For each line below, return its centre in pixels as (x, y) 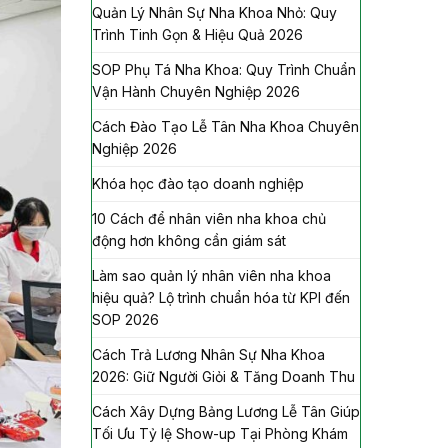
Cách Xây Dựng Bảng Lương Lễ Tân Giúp (226, 411)
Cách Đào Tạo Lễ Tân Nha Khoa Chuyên (225, 126)
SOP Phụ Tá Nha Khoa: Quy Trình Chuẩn (224, 69)
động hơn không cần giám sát (189, 240)
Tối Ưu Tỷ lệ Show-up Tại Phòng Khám (220, 433)
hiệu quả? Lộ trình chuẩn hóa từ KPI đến (221, 297)
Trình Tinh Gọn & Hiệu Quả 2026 (197, 34)
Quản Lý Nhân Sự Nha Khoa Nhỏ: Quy (214, 12)
